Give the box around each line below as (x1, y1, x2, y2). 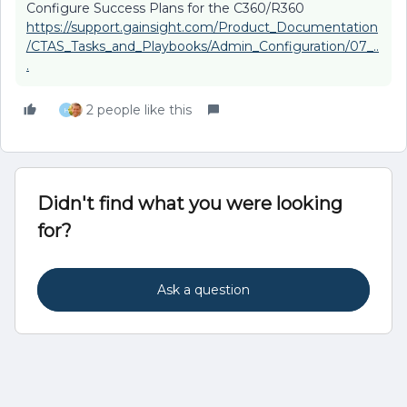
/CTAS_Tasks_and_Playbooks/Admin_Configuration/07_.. (26, 38, 379, 55)
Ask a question (157, 282, 250, 299)
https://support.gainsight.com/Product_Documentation (26, 19, 378, 36)
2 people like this (86, 102, 192, 119)
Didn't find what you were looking (37, 193, 342, 215)
